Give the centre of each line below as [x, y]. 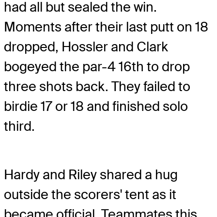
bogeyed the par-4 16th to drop [97, 67]
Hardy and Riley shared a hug [91, 175]
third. [19, 126]
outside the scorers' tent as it [90, 195]
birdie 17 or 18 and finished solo [96, 107]
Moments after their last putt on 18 [106, 27]
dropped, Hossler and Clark [86, 47]
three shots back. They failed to [97, 87]
